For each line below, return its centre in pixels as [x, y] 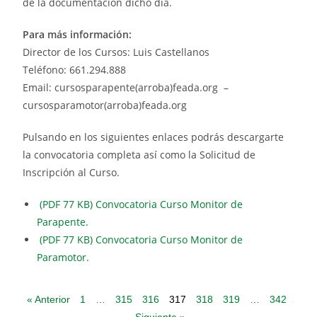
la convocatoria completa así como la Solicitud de [139, 155]
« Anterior [48, 300]
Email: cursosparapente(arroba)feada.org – [127, 88]
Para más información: [77, 35]
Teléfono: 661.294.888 [75, 70]
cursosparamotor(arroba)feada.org [105, 105]
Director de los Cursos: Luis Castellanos [116, 52]
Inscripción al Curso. [71, 173]
